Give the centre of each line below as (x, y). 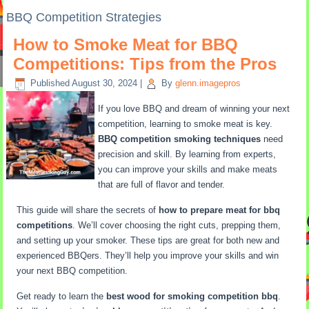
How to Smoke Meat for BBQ (126, 44)
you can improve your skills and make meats (188, 169)
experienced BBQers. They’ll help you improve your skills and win (148, 256)
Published (50, 83)
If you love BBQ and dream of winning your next (194, 109)
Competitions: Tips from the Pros (145, 64)
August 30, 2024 (105, 83)
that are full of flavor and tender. (162, 185)
